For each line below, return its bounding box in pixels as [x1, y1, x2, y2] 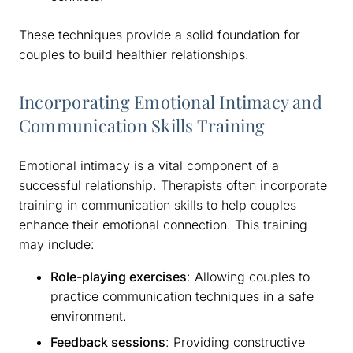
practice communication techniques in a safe [50, 288, 314, 304]
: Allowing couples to [187, 268, 310, 284]
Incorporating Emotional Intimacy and [19, 89, 322, 113]
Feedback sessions [50, 333, 165, 350]
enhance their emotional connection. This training [19, 216, 307, 232]
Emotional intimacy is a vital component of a [19, 157, 279, 173]
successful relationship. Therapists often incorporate [19, 176, 327, 193]
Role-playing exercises [50, 268, 187, 284]
